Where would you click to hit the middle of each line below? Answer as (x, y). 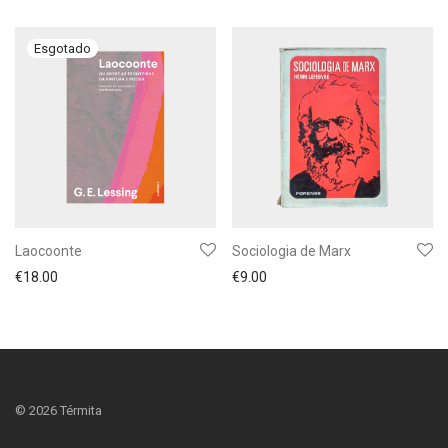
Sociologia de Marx (291, 251)
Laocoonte (48, 251)
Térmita (79, 410)
